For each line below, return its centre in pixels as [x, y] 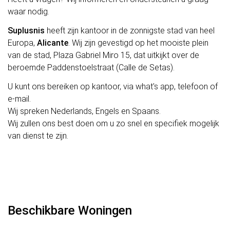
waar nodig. [28, 12]
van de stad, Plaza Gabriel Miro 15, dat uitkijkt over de [103, 55]
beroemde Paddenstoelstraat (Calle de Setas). [91, 67]
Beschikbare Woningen [70, 210]
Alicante [53, 43]
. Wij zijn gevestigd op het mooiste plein [138, 43]
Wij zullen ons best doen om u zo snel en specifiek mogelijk [113, 123]
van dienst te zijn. [38, 136]
